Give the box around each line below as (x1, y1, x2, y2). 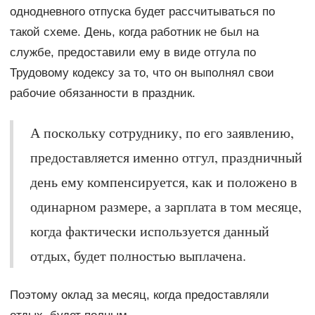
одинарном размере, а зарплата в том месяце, (30, 196, 302, 216)
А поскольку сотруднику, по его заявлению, (30, 122, 294, 142)
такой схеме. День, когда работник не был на (9, 25, 259, 39)
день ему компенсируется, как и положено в (30, 172, 297, 191)
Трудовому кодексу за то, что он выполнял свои (9, 65, 274, 79)
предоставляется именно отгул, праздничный (30, 147, 302, 167)
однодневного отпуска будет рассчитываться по (9, 4, 275, 18)
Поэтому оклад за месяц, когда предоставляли (9, 288, 269, 302)
